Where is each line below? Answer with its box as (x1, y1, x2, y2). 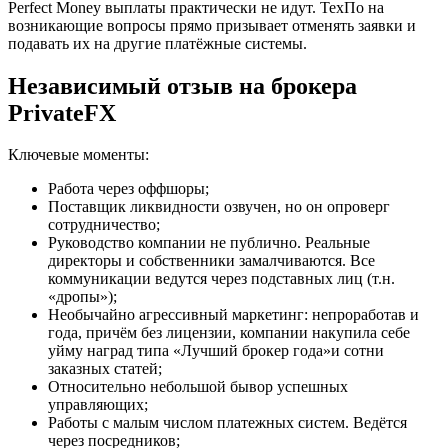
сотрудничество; (48, 216, 160, 234)
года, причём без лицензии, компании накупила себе (48, 324, 410, 342)
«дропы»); (48, 288, 117, 306)
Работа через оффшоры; (48, 180, 209, 198)
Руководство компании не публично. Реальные (48, 234, 370, 252)
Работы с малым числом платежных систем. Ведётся (48, 414, 407, 432)
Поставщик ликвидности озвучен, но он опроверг (48, 198, 390, 216)
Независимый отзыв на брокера (8, 72, 357, 99)
